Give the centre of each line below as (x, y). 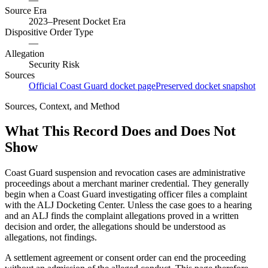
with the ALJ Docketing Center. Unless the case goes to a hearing (128, 205)
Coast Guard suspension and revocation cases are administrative (125, 173)
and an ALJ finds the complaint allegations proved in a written (122, 216)
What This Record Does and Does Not (120, 131)
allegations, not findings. (51, 237)
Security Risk (54, 64)
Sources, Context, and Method (62, 106)
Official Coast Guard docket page (92, 86)
